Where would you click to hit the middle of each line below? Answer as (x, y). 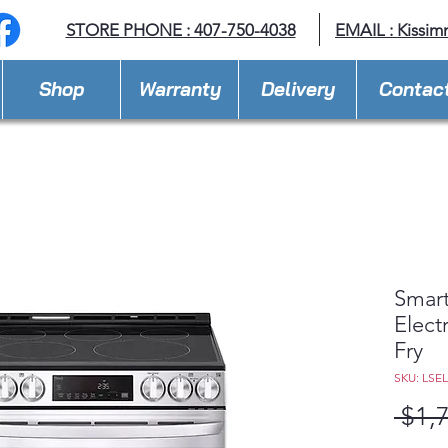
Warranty (179, 89)
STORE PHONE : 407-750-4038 (180, 30)
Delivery (297, 89)
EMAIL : (366, 30)
